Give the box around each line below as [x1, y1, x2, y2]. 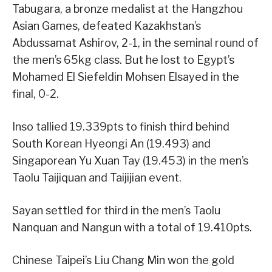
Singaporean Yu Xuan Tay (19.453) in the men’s [12, 154, 248, 168]
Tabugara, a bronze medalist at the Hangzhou [12, 2, 243, 16]
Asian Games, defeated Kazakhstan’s [12, 19, 201, 33]
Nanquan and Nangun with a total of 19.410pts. [12, 221, 252, 234]
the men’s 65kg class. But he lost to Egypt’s [12, 53, 234, 67]
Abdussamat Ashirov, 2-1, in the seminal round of [12, 36, 259, 50]
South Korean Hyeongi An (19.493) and [12, 137, 211, 151]
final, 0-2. [12, 87, 59, 101]
